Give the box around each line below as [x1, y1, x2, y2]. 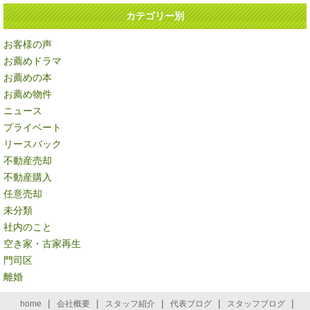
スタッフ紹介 [104, 299, 155, 309]
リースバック [3, 138, 62, 149]
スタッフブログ [226, 299, 285, 309]
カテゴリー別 [126, 10, 184, 21]
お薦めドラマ [3, 55, 62, 66]
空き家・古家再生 [3, 238, 81, 249]
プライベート [3, 122, 62, 133]
